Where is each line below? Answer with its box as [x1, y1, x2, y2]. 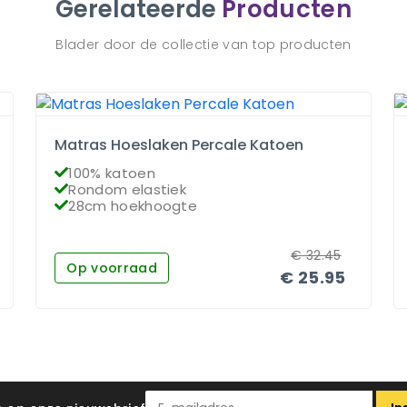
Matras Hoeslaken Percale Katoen [55, 134, 304, 155]
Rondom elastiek [68, 179, 187, 199]
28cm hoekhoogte [68, 195, 198, 215]
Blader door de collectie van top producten [55, 35, 352, 54]
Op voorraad [66, 258, 157, 277]
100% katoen [68, 163, 155, 183]
